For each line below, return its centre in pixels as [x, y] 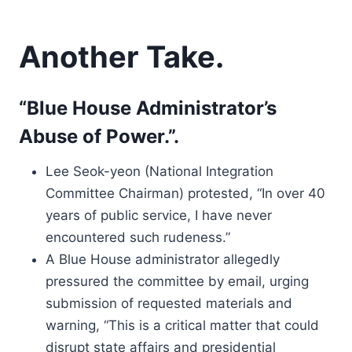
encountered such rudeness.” [138, 237]
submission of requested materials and [169, 303]
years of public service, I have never [159, 215]
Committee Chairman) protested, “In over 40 [185, 193]
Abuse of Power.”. [99, 136]
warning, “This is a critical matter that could [182, 325]
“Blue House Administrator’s [148, 108]
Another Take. [121, 57]
